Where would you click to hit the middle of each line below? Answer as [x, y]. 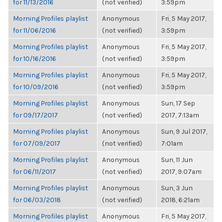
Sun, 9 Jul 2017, [184, 131]
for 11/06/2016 [34, 30]
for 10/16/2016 [34, 58]
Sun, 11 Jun [177, 160]
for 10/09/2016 [36, 87]
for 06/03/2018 [37, 200]
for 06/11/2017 [34, 171]
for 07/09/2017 [37, 143]
